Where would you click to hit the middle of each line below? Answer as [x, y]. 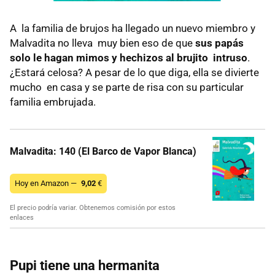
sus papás [219, 43]
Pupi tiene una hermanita [85, 266]
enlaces [22, 218]
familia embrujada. [53, 102]
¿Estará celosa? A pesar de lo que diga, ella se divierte [134, 73]
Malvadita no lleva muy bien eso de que [103, 43]
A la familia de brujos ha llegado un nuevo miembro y [133, 29]
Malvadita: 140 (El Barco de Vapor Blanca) [103, 152]
